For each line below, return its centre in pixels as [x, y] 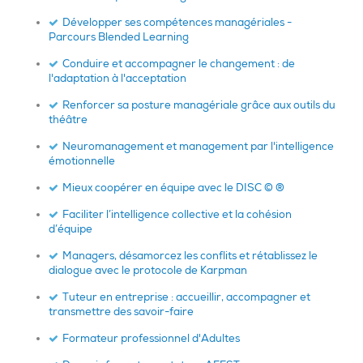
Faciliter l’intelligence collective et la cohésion [177, 214]
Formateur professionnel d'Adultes [151, 338]
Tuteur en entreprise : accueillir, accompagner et [186, 297]
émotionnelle [82, 161]
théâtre [68, 120]
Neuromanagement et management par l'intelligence [198, 146]
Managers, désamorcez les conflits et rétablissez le [190, 256]
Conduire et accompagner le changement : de [179, 64]
